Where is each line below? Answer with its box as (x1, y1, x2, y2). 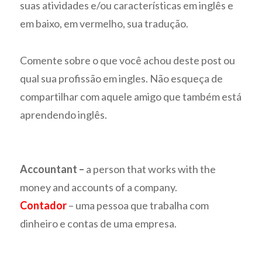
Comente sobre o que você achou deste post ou (20, 53, 236, 67)
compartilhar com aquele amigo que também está (20, 89, 242, 103)
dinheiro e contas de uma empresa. (20, 217, 177, 230)
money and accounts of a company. (20, 181, 178, 194)
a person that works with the (86, 163, 216, 176)
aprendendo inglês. (20, 108, 108, 121)
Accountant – (20, 163, 87, 176)
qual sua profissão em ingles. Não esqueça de (20, 71, 223, 85)
